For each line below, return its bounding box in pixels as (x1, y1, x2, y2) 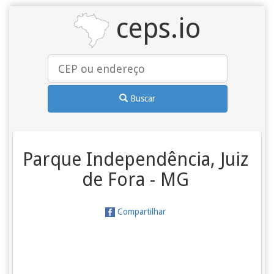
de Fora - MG (82, 169, 190, 190)
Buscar (130, 93, 156, 103)
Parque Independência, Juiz (23, 149, 249, 170)
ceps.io (108, 12, 201, 45)
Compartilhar (115, 207, 166, 217)
